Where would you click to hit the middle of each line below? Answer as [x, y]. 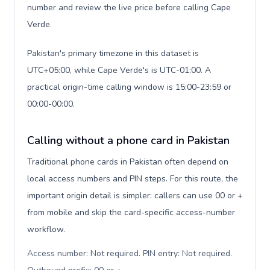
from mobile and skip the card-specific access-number [131, 212]
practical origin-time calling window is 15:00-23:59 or [129, 87]
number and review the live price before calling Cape [129, 8]
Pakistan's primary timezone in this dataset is [113, 53]
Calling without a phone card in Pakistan [128, 140]
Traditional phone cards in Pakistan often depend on [128, 162]
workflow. [46, 229]
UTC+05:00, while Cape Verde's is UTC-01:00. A [119, 70]
